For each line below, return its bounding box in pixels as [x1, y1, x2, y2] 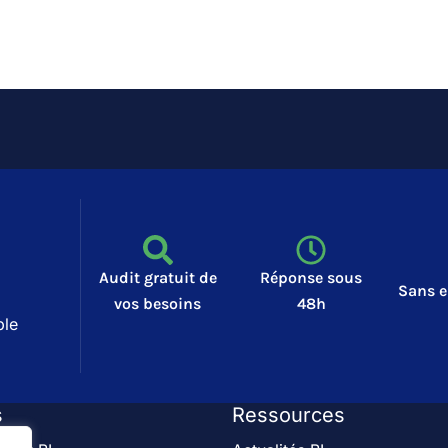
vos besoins [114, 293, 202, 313]
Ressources [231, 402, 345, 427]
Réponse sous [260, 267, 363, 287]
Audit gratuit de [98, 267, 217, 287]
